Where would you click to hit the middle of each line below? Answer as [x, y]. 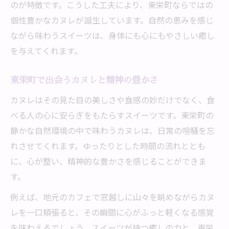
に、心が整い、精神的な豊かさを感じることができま [108, 161]
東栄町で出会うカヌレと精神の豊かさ [84, 80]
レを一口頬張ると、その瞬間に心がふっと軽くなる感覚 [112, 212]
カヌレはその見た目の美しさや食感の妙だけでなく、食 [112, 100]
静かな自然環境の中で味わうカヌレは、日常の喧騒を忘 [112, 130]
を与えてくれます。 [46, 51]
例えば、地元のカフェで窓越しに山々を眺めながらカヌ [112, 197]
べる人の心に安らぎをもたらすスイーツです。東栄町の [112, 115]
